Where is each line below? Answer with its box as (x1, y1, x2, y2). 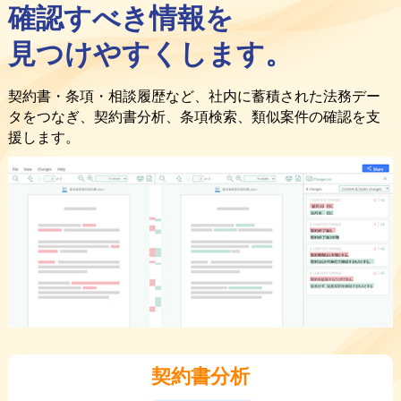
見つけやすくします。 (7, 38, 293, 70)
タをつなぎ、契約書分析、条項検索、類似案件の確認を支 (7, 109, 380, 125)
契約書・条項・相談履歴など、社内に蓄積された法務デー (7, 89, 380, 105)
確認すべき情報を (7, 2, 234, 34)
